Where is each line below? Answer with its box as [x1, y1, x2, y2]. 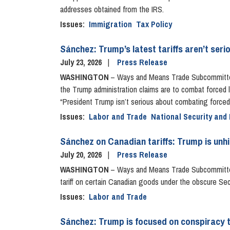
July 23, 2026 [60, 56, 104, 68]
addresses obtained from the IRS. [60, 3, 166, 15]
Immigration [89, 18, 132, 30]
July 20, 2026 [60, 148, 104, 160]
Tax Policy [136, 18, 172, 30]
